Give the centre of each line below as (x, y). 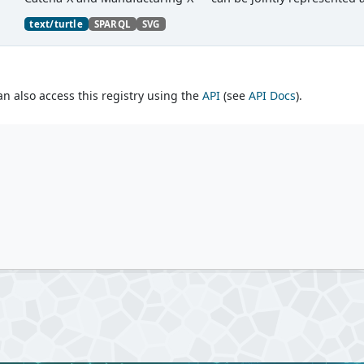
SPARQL (113, 24)
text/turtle (56, 24)
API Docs (272, 95)
